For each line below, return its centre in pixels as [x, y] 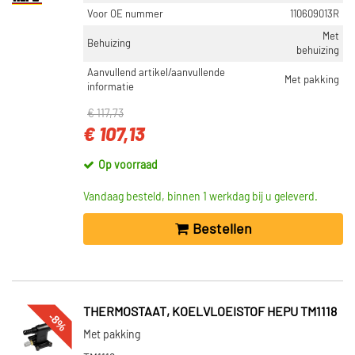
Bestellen [222, 229]
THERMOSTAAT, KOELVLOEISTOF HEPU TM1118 [210, 312]
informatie [111, 87]
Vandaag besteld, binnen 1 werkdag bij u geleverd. [200, 197]
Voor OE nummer [125, 14]
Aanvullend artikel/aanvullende [156, 73]
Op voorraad [128, 166]
